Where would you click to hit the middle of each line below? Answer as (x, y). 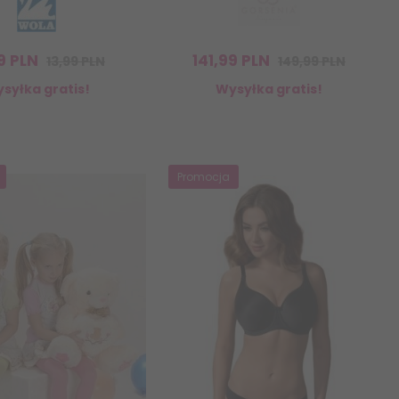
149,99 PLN (312, 62)
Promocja (204, 177)
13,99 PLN (76, 62)
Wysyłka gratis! (269, 90)
